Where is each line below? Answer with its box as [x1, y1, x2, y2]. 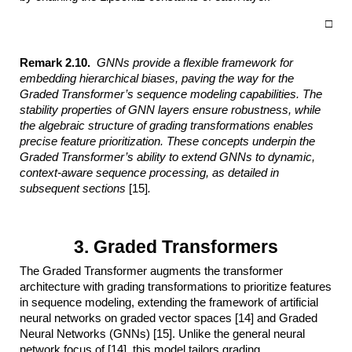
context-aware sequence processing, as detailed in [20, 166, 280, 179]
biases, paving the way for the [141, 71, 295, 85]
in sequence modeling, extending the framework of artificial [20, 295, 319, 309]
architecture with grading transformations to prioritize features [20, 280, 332, 293]
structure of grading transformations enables [88, 119, 314, 132]
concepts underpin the [202, 134, 316, 148]
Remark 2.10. [20, 56, 97, 69]
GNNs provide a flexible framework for [97, 56, 294, 69]
